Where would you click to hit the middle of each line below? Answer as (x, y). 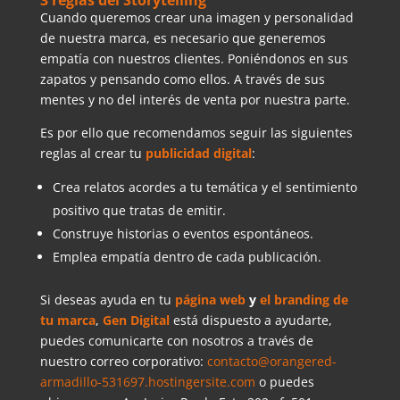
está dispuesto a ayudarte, (250, 320)
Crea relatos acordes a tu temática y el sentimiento (204, 187)
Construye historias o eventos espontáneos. (183, 233)
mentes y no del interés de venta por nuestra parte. (195, 99)
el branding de (304, 299)
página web (210, 299)
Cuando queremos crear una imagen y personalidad (196, 17)
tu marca (67, 320)
